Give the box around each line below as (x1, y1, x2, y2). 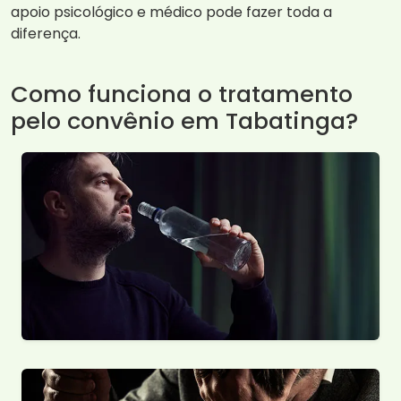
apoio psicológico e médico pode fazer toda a (11, 2, 332, 23)
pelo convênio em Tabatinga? (11, 105, 358, 138)
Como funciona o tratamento (11, 78, 353, 111)
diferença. (11, 23, 81, 45)
